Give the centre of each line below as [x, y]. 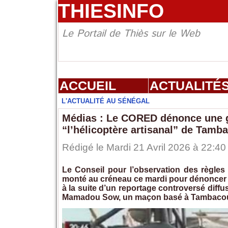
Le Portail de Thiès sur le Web [131, 34]
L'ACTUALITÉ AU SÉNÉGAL [105, 101]
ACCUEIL [88, 86]
